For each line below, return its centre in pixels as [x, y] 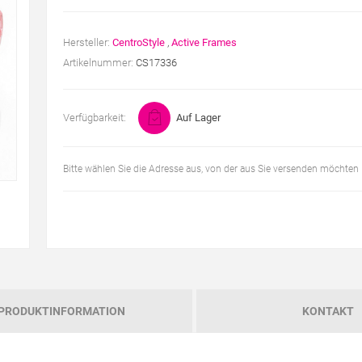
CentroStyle [138, 42]
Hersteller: [86, 42]
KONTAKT [328, 311]
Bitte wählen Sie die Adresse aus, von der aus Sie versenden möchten [210, 169]
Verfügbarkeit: [94, 118]
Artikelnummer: [98, 63]
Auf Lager [198, 118]
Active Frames [204, 42]
